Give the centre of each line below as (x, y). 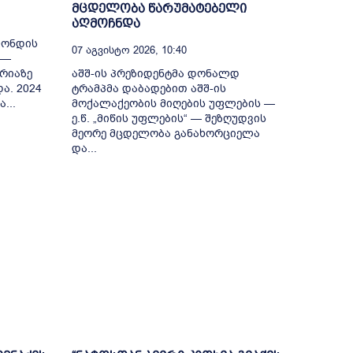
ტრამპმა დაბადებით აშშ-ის (149, 88)
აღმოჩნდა (106, 23)
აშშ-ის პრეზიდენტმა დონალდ (155, 73)
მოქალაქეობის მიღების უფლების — (173, 103)
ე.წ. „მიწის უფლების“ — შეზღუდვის (169, 118)
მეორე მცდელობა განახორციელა (165, 133)
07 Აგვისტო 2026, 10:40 (129, 50)
